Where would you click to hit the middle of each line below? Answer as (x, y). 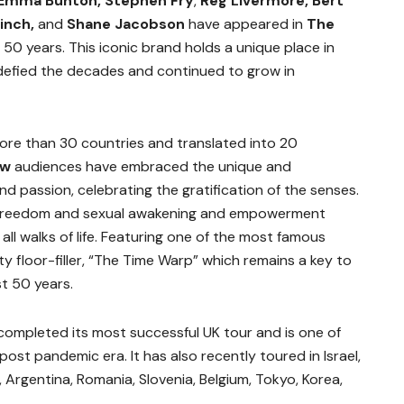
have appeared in (246, 24)
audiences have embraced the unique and (151, 167)
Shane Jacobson (126, 24)
